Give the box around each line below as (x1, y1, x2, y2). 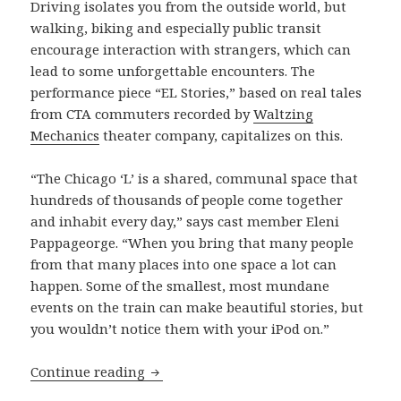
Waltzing (253, 104, 314, 123)
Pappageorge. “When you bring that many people (30, 233, 354, 252)
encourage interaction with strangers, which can (30, 39, 352, 58)
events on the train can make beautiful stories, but (30, 297, 364, 316)
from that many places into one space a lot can (30, 254, 337, 273)
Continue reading (30, 362, 149, 380)
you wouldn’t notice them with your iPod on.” (30, 319, 330, 337)
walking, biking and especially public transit (30, 18, 322, 37)
